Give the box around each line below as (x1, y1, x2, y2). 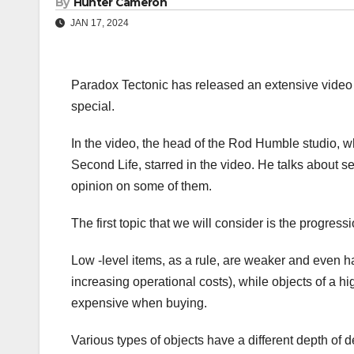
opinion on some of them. (71, 179, 212, 194)
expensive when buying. (71, 296, 207, 311)
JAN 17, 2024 (68, 17, 129, 29)
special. (71, 100, 115, 114)
